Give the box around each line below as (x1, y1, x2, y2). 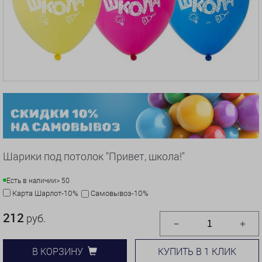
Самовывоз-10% (91, 187, 149, 198)
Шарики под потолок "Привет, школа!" (3, 149, 185, 163)
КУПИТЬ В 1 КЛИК (158, 244, 237, 257)
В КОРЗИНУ (32, 245, 84, 258)
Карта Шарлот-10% (12, 187, 78, 198)
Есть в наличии (6, 175, 56, 185)
